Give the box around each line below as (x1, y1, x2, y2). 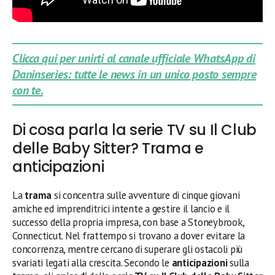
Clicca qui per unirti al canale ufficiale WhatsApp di (12, 50, 255, 66)
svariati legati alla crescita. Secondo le (12, 256, 172, 269)
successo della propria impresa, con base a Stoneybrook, (12, 215, 244, 229)
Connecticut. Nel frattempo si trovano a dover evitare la (12, 229, 246, 242)
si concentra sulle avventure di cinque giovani (52, 188, 240, 202)
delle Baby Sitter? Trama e (12, 138, 204, 158)
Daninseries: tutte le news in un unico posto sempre (12, 66, 257, 82)
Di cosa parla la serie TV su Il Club (12, 120, 257, 140)
